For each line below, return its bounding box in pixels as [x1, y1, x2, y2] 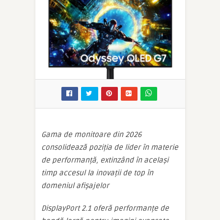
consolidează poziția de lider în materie [41, 142, 178, 152]
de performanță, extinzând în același [41, 155, 168, 165]
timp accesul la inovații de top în [41, 168, 153, 177]
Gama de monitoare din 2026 [41, 130, 141, 139]
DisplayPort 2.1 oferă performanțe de [41, 203, 169, 213]
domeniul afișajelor [41, 181, 109, 190]
